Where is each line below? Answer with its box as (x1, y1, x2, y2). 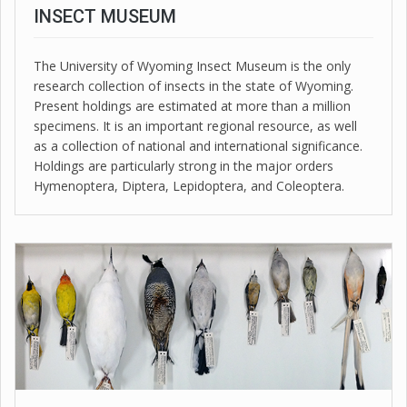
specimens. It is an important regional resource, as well (34, 116, 357, 134)
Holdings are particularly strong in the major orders (34, 156, 333, 174)
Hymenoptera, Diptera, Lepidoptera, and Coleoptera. (34, 176, 344, 194)
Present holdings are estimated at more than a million (34, 96, 351, 114)
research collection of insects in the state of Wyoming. (34, 76, 353, 94)
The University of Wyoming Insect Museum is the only (34, 56, 351, 74)
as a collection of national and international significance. (34, 136, 362, 154)
